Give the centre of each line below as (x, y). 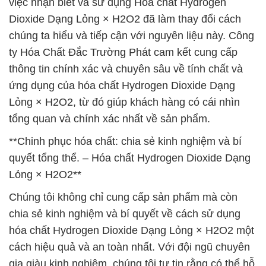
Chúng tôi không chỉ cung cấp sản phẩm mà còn (123, 197)
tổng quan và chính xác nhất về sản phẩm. (110, 119)
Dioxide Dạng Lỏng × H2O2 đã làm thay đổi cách (125, 19)
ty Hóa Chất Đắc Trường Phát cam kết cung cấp (123, 52)
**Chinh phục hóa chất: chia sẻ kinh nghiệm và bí (125, 141)
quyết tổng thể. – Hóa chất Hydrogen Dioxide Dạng (130, 158)
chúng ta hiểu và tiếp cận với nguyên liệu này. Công (132, 36)
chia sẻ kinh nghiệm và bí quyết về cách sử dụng (125, 214)
